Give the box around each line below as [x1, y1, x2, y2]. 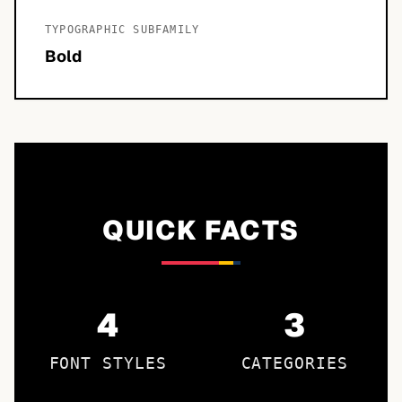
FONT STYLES [48, 354, 167, 372]
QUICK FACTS [102, 213, 300, 248]
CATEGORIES [240, 354, 348, 372]
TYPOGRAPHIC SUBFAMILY [45, 23, 200, 36]
